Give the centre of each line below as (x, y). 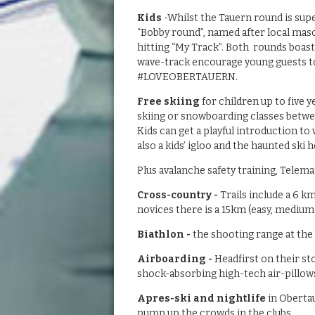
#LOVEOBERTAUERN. (189, 77)
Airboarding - (175, 259)
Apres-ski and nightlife (201, 299)
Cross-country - (177, 195)
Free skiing (168, 102)
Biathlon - (165, 235)
